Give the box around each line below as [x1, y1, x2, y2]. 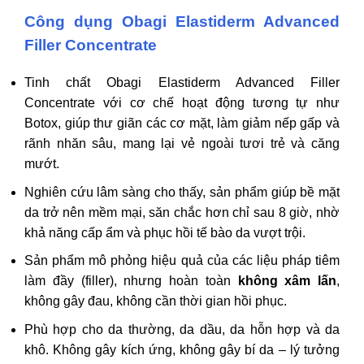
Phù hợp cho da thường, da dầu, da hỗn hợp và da [24, 322, 340, 336]
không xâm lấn [237, 274, 336, 288]
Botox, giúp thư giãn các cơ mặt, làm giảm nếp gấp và [24, 116, 340, 131]
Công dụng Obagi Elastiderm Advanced [24, 13, 340, 31]
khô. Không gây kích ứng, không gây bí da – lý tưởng [24, 342, 340, 357]
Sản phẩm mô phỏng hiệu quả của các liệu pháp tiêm [24, 253, 340, 268]
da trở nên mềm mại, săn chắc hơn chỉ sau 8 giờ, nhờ [24, 205, 340, 219]
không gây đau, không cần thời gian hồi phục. [24, 294, 287, 309]
